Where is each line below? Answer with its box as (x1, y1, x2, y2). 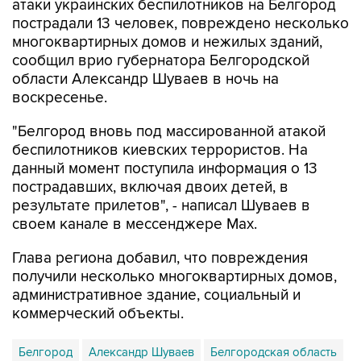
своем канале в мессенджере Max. (12, 181, 257, 200)
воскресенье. (12, 55, 107, 73)
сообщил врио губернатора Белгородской (12, 18, 309, 36)
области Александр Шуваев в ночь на (12, 36, 279, 55)
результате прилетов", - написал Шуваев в (12, 163, 310, 181)
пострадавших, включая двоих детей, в (12, 144, 288, 163)
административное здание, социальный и (12, 252, 301, 271)
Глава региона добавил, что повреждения (12, 215, 308, 234)
